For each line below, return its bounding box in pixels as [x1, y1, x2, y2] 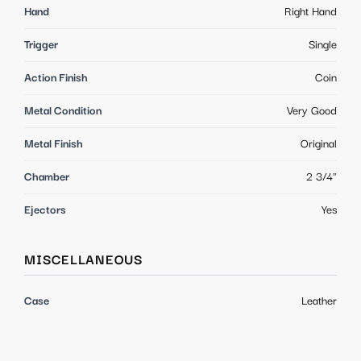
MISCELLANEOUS [24, 253, 143, 269]
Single [309, 39, 337, 52]
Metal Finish [24, 138, 83, 151]
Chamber [24, 171, 69, 185]
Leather [301, 295, 337, 309]
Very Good [287, 105, 337, 118]
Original [301, 138, 337, 151]
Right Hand [284, 6, 337, 19]
